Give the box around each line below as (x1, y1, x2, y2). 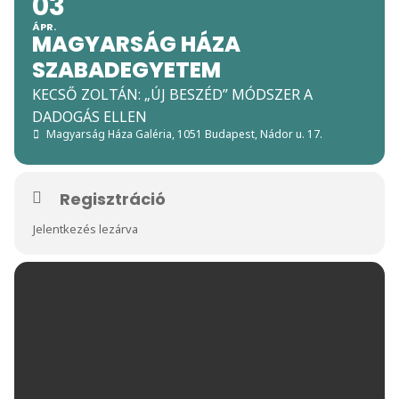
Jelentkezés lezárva (33, 220, 138, 237)
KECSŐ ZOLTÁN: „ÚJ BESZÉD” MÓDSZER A (32, 84, 313, 104)
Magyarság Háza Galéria (46, 126, 172, 142)
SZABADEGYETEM (32, 54, 221, 85)
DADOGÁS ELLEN (32, 106, 147, 126)
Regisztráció (60, 187, 166, 210)
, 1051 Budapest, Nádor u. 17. (172, 126, 322, 142)
